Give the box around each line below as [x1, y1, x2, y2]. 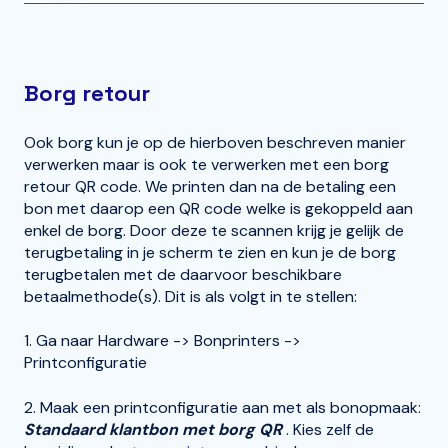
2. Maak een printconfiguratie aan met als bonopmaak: [24, 396, 421, 418]
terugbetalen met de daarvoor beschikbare [24, 264, 342, 286]
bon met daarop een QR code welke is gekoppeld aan [24, 198, 413, 220]
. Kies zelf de [286, 418, 374, 440]
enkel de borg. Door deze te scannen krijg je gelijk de [24, 220, 404, 242]
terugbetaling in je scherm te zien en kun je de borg [24, 242, 396, 264]
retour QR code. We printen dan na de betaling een [24, 176, 396, 198]
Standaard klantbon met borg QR [24, 418, 286, 440]
